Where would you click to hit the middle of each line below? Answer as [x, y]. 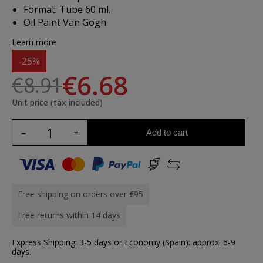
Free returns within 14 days [69, 215]
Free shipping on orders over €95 [80, 194]
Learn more [34, 42]
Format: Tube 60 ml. [67, 9]
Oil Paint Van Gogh [65, 22]
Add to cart [167, 132]
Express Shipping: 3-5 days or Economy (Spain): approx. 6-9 [124, 242]
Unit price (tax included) [57, 102]
